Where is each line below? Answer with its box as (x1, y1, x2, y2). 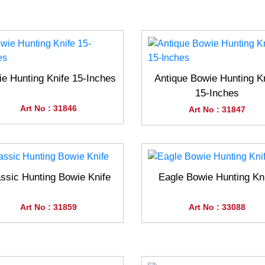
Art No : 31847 (188, 105, 245, 115)
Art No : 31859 (20, 202, 77, 212)
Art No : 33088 (188, 202, 245, 212)
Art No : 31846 (20, 104, 77, 114)
